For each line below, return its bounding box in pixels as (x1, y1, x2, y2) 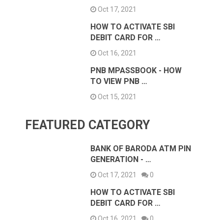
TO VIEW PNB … (90, 77, 148, 86)
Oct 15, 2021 (96, 93, 137, 101)
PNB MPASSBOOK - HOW (90, 66, 182, 76)
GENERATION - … (90, 155, 152, 165)
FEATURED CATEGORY (25, 118, 150, 133)
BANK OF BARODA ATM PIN (90, 144, 192, 154)
